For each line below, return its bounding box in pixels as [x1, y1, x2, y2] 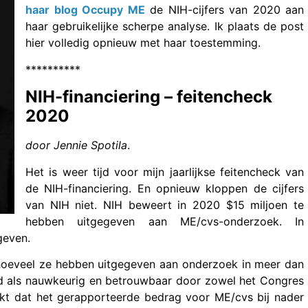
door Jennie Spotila [25, 138, 127, 153]
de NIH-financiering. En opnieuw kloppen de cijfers [25, 181, 304, 195]
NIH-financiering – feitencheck [25, 87, 272, 107]
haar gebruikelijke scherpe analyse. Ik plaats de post [25, 19, 304, 34]
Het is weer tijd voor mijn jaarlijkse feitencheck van [25, 164, 304, 179]
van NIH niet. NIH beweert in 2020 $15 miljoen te [25, 197, 304, 212]
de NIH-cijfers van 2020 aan [144, 3, 304, 17]
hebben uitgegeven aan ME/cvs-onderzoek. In [25, 214, 304, 228]
